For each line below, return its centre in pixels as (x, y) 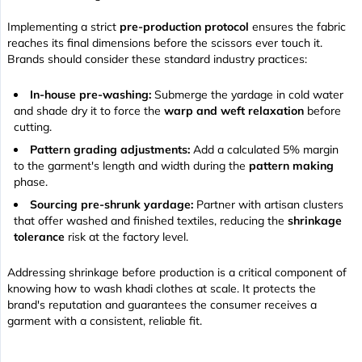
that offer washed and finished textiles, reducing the (151, 220)
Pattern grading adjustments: (110, 149)
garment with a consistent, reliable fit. (105, 320)
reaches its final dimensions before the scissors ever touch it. (165, 42)
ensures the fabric (297, 26)
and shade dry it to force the (89, 110)
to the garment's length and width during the (131, 165)
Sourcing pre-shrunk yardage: (112, 204)
